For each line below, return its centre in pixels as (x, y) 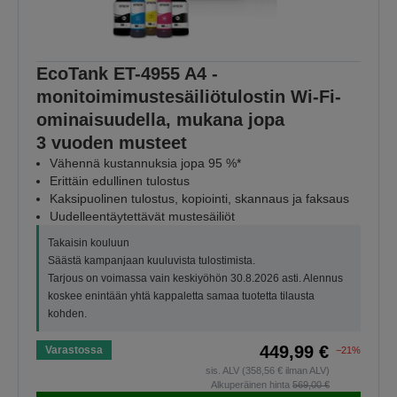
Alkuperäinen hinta (252, 385)
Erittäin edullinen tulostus (120, 181)
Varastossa (74, 350)
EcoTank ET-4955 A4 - (127, 74)
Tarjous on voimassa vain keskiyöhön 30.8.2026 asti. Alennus (195, 279)
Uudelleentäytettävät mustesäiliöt (142, 217)
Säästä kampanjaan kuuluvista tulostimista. (152, 261)
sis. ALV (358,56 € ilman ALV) (268, 371)
